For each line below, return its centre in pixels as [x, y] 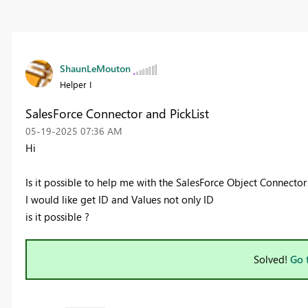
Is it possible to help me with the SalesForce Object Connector [166, 183]
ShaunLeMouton [95, 69]
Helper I [75, 85]
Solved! [272, 260]
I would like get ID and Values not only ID [119, 200]
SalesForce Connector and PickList [117, 114]
